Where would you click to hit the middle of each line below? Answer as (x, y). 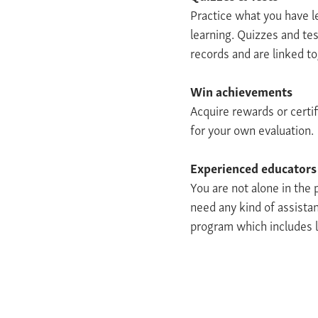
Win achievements (241, 90)
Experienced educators (253, 167)
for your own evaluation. (252, 128)
